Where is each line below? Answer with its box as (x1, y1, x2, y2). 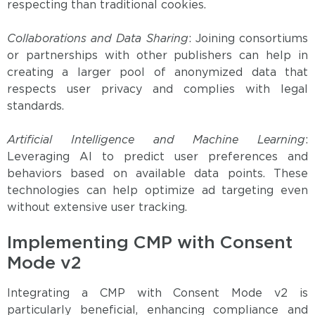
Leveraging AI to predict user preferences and (7, 152, 308, 163)
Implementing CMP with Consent (7, 236, 292, 252)
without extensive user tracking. (7, 202, 187, 214)
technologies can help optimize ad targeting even (7, 186, 308, 197)
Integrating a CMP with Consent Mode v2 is (7, 288, 308, 300)
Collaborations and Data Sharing (7, 34, 188, 45)
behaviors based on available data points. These (7, 169, 308, 180)
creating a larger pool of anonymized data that (7, 67, 308, 79)
